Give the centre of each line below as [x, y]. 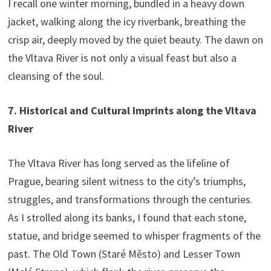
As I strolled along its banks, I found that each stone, [127, 218]
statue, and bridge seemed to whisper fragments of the [134, 236]
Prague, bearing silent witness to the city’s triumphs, [126, 181]
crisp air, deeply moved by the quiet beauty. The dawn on [135, 40]
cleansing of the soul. [56, 76]
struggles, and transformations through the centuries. [130, 200]
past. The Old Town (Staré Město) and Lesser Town [124, 254]
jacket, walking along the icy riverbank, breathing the [126, 22]
